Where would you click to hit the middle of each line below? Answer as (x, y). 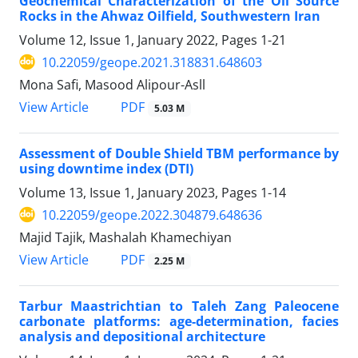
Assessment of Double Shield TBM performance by (179, 153)
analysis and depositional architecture (142, 337)
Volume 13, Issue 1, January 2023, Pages (140, 192)
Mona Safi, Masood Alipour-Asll (112, 84)
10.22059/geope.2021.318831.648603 (152, 62)
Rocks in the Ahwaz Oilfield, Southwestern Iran (170, 16)
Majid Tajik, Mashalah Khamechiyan (125, 237)
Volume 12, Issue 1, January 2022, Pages (140, 40)
